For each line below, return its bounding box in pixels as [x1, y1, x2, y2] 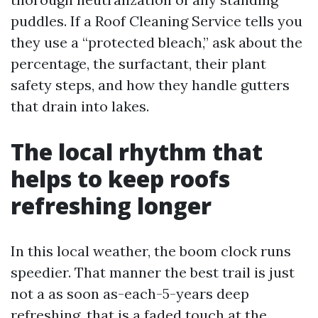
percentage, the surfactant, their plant [11, 55, 266, 72]
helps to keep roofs [11, 163, 230, 194]
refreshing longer [11, 190, 212, 221]
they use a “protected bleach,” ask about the [11, 33, 302, 51]
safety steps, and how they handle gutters [11, 76, 290, 94]
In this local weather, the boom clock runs [11, 242, 291, 260]
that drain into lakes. [11, 97, 149, 115]
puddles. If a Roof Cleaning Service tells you [11, 12, 302, 30]
